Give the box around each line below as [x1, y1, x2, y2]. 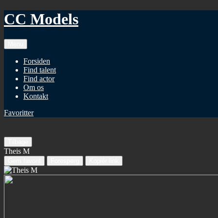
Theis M [4, 146, 30, 155]
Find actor [23, 74, 54, 83]
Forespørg [51, 157, 79, 164]
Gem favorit [8, 157, 41, 164]
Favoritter [4, 108, 34, 117]
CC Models [4, 10, 78, 28]
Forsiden [23, 56, 50, 65]
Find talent [23, 65, 56, 74]
